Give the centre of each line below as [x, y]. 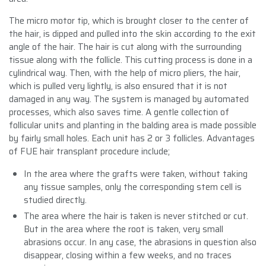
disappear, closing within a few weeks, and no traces [128, 255]
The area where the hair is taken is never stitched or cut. [136, 216]
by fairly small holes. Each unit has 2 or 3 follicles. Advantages [132, 138]
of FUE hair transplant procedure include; [89, 151]
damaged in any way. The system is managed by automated [129, 99]
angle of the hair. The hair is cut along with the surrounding [125, 47]
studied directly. [55, 200]
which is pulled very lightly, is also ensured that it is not [118, 86]
